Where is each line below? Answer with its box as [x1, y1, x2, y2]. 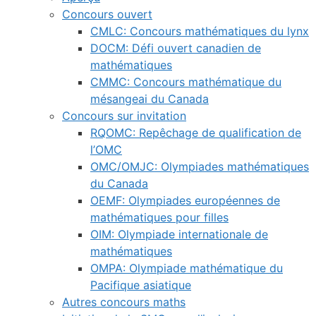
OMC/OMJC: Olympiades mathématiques [90, 159, 309, 174]
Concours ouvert [62, 7, 152, 21]
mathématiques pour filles [90, 210, 229, 224]
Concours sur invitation [62, 109, 186, 123]
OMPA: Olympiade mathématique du [90, 261, 283, 275]
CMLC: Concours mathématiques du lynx [90, 24, 309, 38]
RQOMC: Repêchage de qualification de [90, 126, 301, 140]
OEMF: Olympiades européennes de [90, 193, 280, 207]
